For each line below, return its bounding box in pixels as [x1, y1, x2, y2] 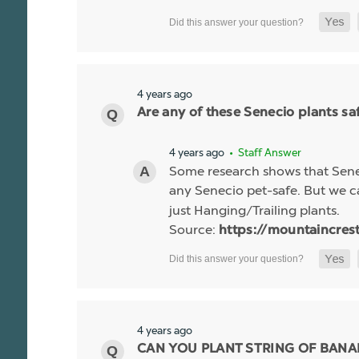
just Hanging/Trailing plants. [169, 202, 340, 218]
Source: [169, 221, 219, 237]
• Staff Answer [227, 146, 301, 159]
